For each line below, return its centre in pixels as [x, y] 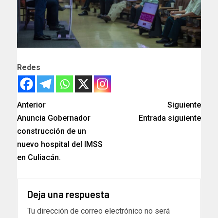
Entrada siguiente [170, 118]
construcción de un [52, 131]
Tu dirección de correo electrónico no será [99, 211]
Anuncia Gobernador [54, 118]
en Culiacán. [39, 158]
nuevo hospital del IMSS [60, 145]
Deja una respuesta [68, 194]
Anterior [31, 105]
